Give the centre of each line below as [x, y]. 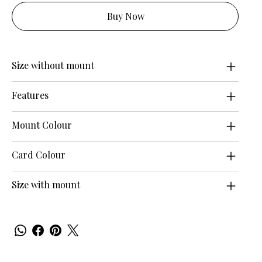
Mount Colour [42, 125]
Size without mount [53, 65]
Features [30, 95]
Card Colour [39, 155]
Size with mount [46, 185]
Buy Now [126, 16]
